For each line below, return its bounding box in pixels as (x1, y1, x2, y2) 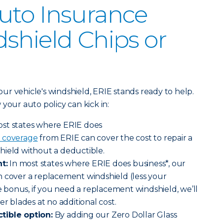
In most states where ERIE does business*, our (7, 159, 186, 168)
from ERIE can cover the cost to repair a (37, 133, 193, 143)
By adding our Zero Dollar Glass (52, 210, 177, 220)
